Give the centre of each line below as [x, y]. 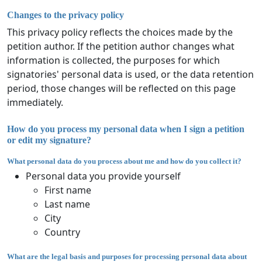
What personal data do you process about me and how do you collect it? [124, 161]
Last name [67, 204]
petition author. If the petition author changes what [121, 46]
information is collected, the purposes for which [113, 61]
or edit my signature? [49, 140]
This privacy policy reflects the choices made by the [120, 32]
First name [68, 190]
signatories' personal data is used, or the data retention [130, 75]
